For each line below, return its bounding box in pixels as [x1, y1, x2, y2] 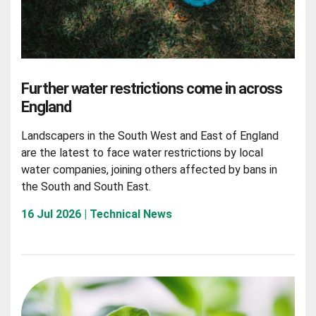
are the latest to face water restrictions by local [21, 145, 264, 159]
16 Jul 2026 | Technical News [21, 207, 173, 221]
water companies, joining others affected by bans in [21, 162, 278, 176]
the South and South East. [21, 179, 152, 193]
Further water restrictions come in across [21, 80, 283, 98]
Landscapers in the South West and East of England [21, 128, 279, 142]
